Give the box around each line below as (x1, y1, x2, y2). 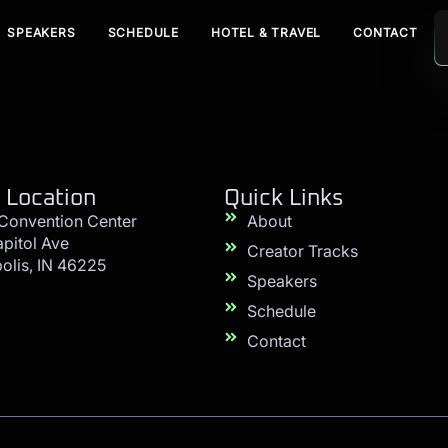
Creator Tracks (246, 240, 358, 261)
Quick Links (224, 186, 344, 210)
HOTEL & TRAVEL (211, 25, 322, 40)
